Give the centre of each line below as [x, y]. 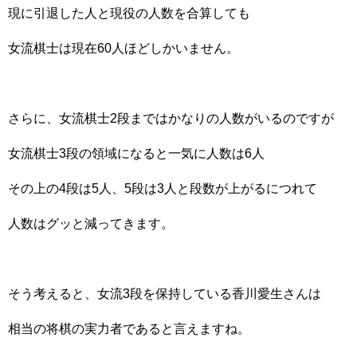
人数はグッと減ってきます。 [91, 224]
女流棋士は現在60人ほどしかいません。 [124, 48]
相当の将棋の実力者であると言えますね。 [129, 329]
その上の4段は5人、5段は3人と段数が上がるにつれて [163, 188]
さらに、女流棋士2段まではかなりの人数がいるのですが [171, 118]
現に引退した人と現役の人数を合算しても [129, 13]
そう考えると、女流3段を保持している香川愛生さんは [165, 294]
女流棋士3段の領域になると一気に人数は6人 [136, 153]
